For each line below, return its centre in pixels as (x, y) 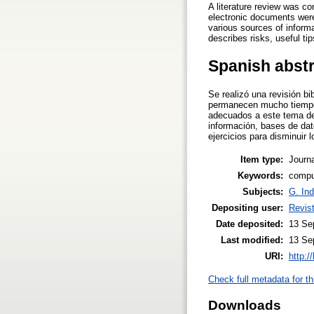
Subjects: (263, 191)
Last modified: (252, 240)
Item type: (262, 159)
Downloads (245, 305)
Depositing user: (247, 207)
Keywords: (260, 175)
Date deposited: (250, 224)
